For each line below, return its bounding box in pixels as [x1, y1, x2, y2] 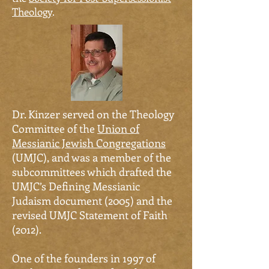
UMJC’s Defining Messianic [12, 179, 140, 193]
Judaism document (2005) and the [12, 193, 172, 208]
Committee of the [12, 121, 97, 136]
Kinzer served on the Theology [28, 107, 174, 121]
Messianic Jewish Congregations [12, 136, 166, 150]
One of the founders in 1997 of [12, 251, 156, 265]
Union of [97, 121, 139, 136]
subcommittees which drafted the [12, 165, 172, 179]
